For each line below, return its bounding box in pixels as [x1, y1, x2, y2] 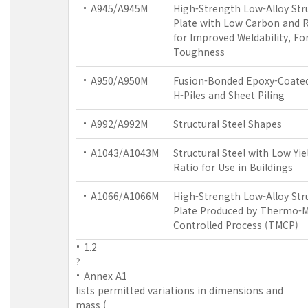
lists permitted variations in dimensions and [76, 283, 283, 297]
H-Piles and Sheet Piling [173, 87, 285, 102]
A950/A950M [91, 73, 148, 87]
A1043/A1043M [91, 145, 159, 159]
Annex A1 [84, 268, 127, 283]
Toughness [173, 44, 225, 58]
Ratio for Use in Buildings [173, 159, 293, 174]
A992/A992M [91, 116, 148, 131]
